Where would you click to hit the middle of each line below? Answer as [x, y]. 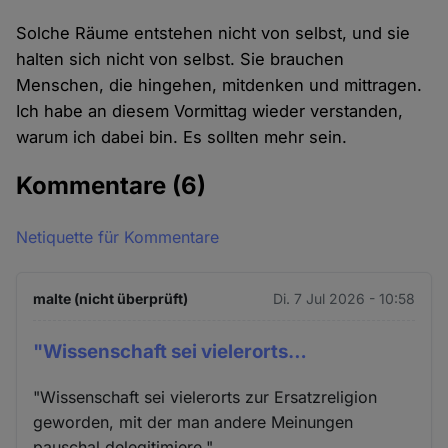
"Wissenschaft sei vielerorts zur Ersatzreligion [205, 397]
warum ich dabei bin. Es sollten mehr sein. [182, 136]
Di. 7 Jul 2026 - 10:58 [343, 299]
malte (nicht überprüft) [111, 299]
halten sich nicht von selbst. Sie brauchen [180, 58]
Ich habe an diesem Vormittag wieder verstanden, [210, 110]
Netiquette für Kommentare [118, 237]
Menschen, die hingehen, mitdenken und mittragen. [219, 84]
